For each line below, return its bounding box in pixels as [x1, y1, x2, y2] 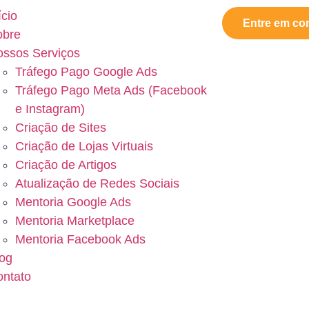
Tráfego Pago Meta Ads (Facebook [14, 83, 207, 97]
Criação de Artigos [14, 158, 117, 172]
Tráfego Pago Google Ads [14, 65, 157, 79]
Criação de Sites [14, 121, 106, 134]
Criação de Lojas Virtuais [14, 139, 153, 153]
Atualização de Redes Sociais [14, 177, 179, 190]
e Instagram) [14, 102, 85, 116]
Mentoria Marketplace [14, 214, 134, 228]
